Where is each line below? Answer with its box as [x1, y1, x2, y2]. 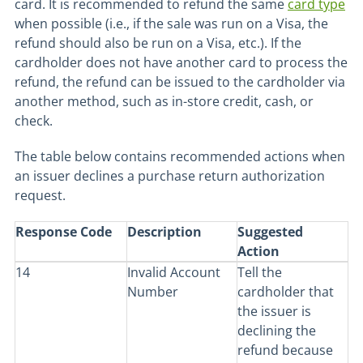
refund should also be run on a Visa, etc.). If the [15, 34, 301, 52]
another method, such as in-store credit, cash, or [15, 92, 314, 110]
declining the [237, 322, 316, 340]
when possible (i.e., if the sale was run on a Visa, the [15, 15, 328, 32]
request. [15, 186, 66, 204]
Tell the [237, 263, 282, 281]
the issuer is [237, 302, 311, 320]
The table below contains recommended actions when [15, 147, 345, 165]
